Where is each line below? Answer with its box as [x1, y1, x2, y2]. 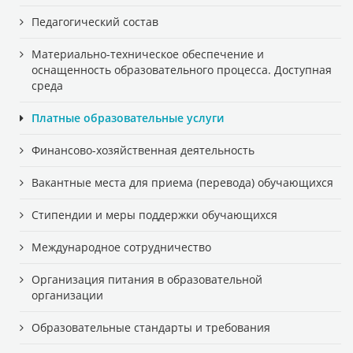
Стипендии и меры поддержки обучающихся [32, 207, 277, 222]
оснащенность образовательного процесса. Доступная [32, 62, 332, 77]
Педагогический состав [32, 14, 158, 29]
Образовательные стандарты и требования [32, 320, 270, 335]
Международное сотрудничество [32, 240, 211, 255]
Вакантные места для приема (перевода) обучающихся [32, 175, 333, 190]
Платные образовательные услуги [32, 110, 224, 125]
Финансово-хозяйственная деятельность [32, 143, 255, 158]
